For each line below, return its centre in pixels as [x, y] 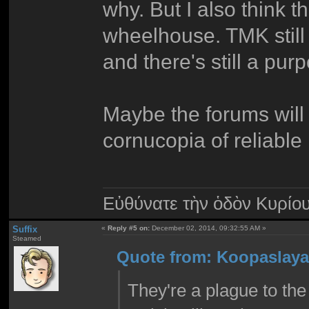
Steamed [27, 239]
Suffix [24, 230]
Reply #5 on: [129, 228]
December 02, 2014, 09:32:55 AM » [208, 228]
